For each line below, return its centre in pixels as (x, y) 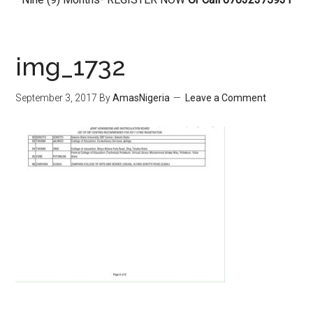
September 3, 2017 (57, 98)
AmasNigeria (141, 98)
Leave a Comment (226, 98)
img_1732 (71, 67)
